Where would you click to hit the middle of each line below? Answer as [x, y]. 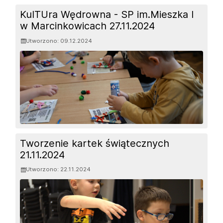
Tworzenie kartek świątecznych [95, 144]
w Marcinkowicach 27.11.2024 [88, 26]
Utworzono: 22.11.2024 [58, 169]
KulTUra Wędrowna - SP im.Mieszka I [107, 15]
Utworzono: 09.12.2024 [59, 41]
